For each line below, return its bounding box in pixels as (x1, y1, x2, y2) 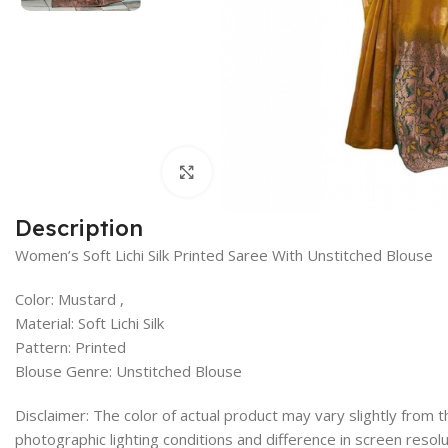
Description (15, 213, 143, 242)
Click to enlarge (212, 162, 321, 181)
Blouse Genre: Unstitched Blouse (15, 360, 242, 381)
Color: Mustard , (15, 288, 124, 309)
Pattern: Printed (15, 336, 126, 357)
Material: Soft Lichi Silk (15, 312, 164, 333)
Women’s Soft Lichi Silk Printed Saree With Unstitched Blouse (15, 244, 433, 265)
